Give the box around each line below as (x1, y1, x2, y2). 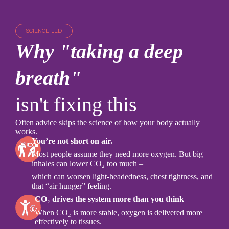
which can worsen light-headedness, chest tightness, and (31, 172, 213, 181)
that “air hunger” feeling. (31, 181, 111, 190)
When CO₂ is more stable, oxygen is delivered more (34, 208, 202, 217)
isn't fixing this (15, 93, 137, 116)
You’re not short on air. (31, 136, 112, 145)
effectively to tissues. (34, 217, 102, 226)
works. (15, 127, 37, 136)
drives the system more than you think (50, 195, 184, 203)
